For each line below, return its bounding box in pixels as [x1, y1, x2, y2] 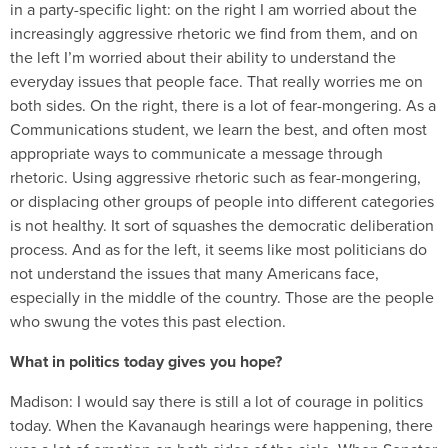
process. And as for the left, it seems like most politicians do [10, 237, 427, 261]
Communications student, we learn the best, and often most [10, 117, 427, 141]
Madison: [10, 389, 73, 413]
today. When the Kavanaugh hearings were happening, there [10, 413, 433, 437]
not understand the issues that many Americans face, [10, 261, 379, 285]
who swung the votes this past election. [10, 309, 286, 333]
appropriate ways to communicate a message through [10, 141, 383, 165]
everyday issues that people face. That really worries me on [10, 69, 423, 93]
